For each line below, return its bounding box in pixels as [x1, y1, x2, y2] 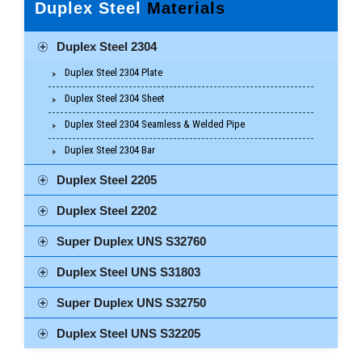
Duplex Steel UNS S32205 [57, 326, 200, 340]
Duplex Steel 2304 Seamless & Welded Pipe [65, 117, 245, 130]
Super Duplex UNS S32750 [57, 295, 206, 309]
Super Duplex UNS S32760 [57, 234, 206, 248]
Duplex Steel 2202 [57, 203, 157, 217]
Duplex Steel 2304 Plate [65, 65, 162, 78]
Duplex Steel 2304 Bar [65, 143, 155, 156]
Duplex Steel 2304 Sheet [65, 91, 165, 104]
